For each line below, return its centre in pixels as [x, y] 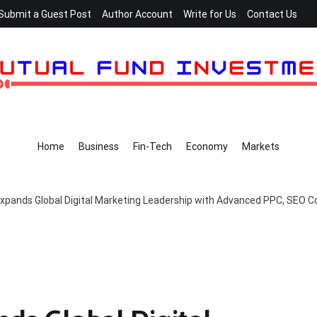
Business [99, 146]
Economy [207, 146]
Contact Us [272, 14]
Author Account [137, 14]
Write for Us [210, 14]
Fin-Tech [152, 146]
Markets [261, 146]
